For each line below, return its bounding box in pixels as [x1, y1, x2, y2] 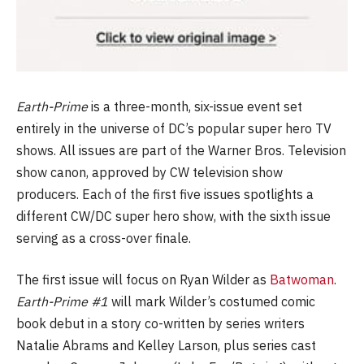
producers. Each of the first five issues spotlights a [16, 185, 314, 202]
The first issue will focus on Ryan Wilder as [16, 271, 270, 288]
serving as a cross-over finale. [16, 229, 191, 246]
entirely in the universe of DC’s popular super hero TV [16, 119, 331, 136]
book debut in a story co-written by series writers [16, 315, 305, 332]
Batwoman [270, 271, 334, 288]
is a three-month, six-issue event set [88, 97, 302, 115]
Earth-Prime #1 [16, 293, 111, 310]
